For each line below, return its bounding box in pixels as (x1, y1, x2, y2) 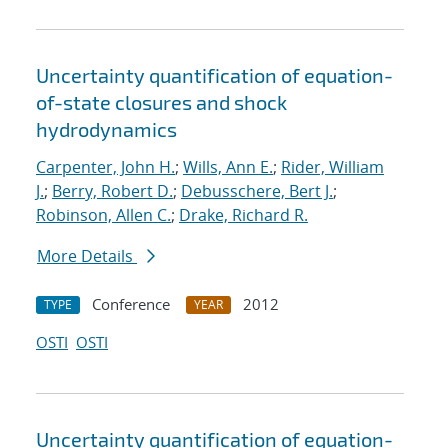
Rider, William (281, 156, 384, 179)
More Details (37, 245, 137, 268)
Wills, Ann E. (183, 156, 273, 179)
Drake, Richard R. (179, 204, 308, 227)
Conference (92, 294, 170, 315)
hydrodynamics (36, 117, 177, 142)
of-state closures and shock (36, 90, 287, 115)
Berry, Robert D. (52, 180, 173, 203)
